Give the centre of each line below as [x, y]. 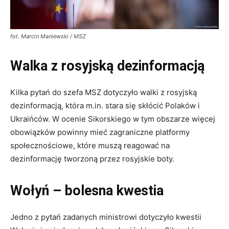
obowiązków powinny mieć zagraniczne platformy [100, 132]
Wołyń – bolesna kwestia [87, 191]
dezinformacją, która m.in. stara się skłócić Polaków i [105, 106]
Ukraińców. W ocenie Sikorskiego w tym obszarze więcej [113, 119]
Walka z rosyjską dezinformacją [107, 66]
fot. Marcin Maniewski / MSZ [48, 37]
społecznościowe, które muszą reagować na [90, 146]
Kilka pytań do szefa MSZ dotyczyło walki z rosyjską [104, 93]
